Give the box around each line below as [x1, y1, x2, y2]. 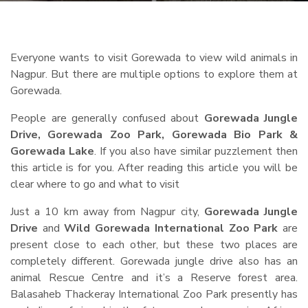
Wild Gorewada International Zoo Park [64, 221, 278, 236]
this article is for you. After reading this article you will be [10, 160, 298, 175]
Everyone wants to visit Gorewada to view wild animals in [10, 50, 298, 65]
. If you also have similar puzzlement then [94, 144, 298, 159]
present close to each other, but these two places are [10, 237, 298, 252]
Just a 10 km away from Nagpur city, [10, 204, 204, 219]
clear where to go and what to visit [10, 177, 179, 192]
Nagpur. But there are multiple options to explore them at [10, 67, 298, 82]
